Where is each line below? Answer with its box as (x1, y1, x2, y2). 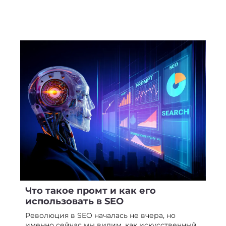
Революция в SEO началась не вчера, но (25, 210, 176, 220)
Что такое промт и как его (25, 185, 156, 196)
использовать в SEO (25, 195, 124, 207)
